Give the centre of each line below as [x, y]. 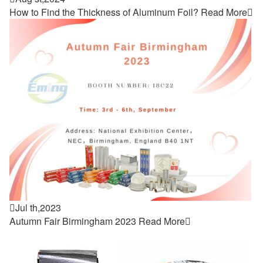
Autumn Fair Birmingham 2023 [73, 221]
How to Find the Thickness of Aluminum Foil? [104, 12]
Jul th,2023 [38, 208]
